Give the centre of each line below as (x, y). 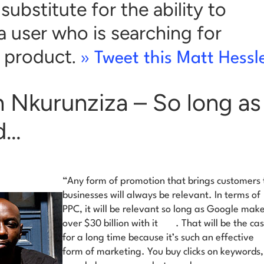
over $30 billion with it (110, 224)
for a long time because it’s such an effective (158, 238)
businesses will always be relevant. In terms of (161, 196)
